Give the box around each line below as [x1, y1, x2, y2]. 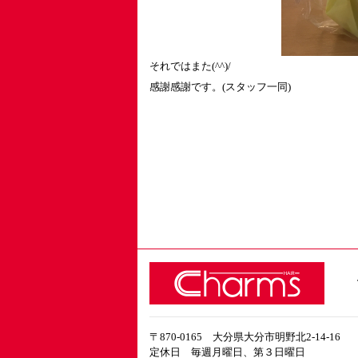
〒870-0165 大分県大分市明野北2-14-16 [149, 331, 340, 344]
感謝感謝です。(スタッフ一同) [149, 81, 291, 93]
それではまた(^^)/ [149, 60, 231, 72]
